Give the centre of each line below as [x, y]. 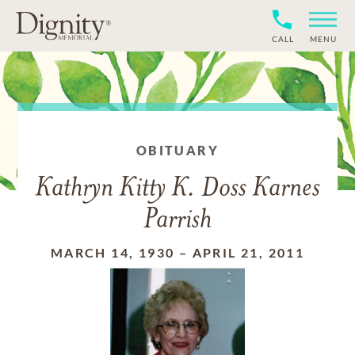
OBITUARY [177, 150]
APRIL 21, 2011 [248, 252]
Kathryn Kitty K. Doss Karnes [177, 189]
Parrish [177, 221]
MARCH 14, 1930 [113, 252]
